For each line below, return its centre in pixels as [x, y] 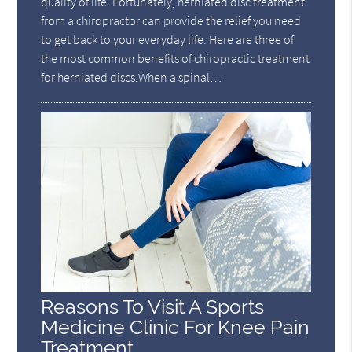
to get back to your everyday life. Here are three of [168, 40]
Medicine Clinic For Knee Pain [176, 328]
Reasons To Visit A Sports [153, 307]
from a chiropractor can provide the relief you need [171, 21]
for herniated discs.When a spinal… [132, 77]
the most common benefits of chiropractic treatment [176, 59]
